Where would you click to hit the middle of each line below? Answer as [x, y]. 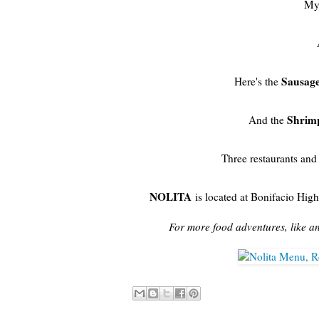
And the [268, 119]
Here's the [257, 81]
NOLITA [171, 196]
